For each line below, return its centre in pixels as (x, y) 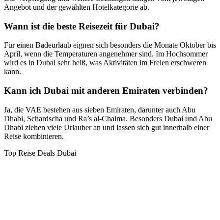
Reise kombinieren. (34, 136)
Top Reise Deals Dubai (40, 153)
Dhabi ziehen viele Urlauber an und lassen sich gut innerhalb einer (107, 127)
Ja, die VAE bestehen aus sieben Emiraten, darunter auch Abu (100, 110)
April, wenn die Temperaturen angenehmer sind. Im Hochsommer (106, 54)
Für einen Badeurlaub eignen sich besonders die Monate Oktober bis (110, 45)
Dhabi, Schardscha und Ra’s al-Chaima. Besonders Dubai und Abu (108, 118)
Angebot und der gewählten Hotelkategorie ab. (77, 7)
